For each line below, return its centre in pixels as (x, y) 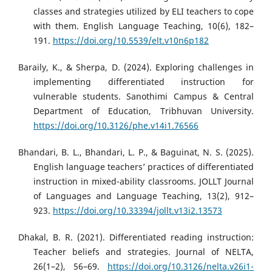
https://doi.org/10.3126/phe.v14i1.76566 (116, 125)
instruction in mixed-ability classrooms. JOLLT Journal (144, 181)
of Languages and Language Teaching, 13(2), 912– (144, 195)
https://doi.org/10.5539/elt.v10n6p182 (131, 40)
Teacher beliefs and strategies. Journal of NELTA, (144, 251)
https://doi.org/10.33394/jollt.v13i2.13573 (138, 210)
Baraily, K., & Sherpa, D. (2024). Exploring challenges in (136, 67)
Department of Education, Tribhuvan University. (144, 110)
